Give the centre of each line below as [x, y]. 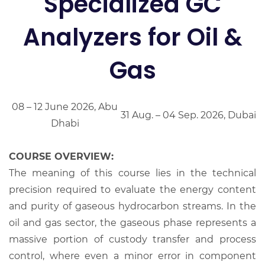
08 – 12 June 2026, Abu [65, 106]
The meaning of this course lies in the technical [132, 173]
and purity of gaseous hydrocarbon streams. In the [132, 206]
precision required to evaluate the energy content [132, 189]
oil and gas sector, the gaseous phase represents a [132, 222]
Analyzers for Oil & [132, 37]
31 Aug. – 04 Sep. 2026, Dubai [188, 115]
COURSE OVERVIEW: [61, 156]
